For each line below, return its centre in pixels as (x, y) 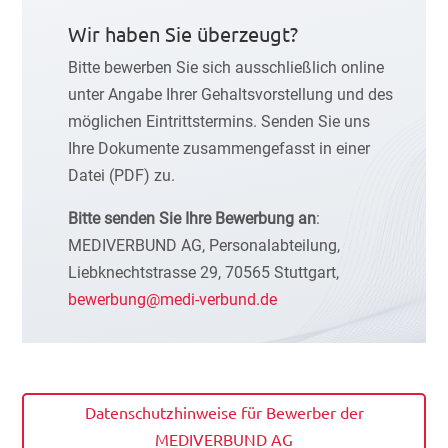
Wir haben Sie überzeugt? (182, 33)
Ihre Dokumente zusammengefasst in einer (218, 148)
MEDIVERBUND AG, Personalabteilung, (203, 245)
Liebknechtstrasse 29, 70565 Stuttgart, (203, 272)
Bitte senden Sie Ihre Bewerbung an (191, 218)
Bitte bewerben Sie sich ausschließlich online (225, 67)
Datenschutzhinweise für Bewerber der (224, 412)
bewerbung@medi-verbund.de (172, 299)
